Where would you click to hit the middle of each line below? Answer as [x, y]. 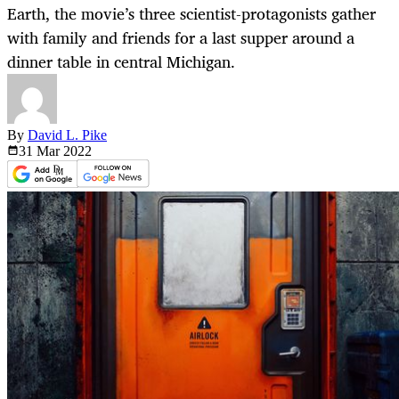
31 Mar [41, 151]
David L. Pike [67, 135]
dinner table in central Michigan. [121, 62]
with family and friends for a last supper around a [181, 38]
